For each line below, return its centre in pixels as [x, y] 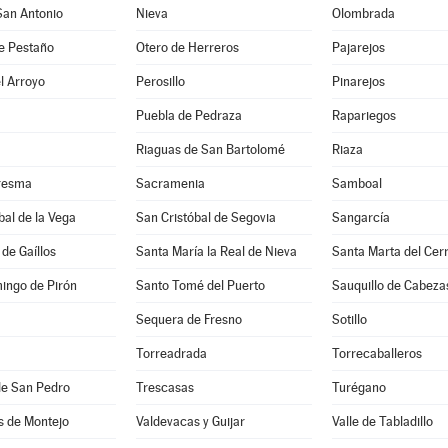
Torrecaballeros [376, 353]
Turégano [358, 387]
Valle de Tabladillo [382, 421]
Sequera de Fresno [188, 319]
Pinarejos [358, 81]
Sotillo [349, 319]
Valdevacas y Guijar [190, 421]
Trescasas [164, 387]
